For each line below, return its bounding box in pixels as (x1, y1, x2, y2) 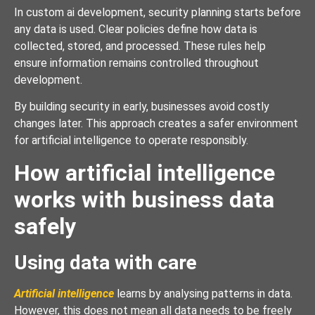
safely (14, 212, 76, 240)
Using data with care (14, 250, 197, 274)
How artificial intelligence (14, 159, 275, 186)
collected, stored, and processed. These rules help (14, 39, 266, 53)
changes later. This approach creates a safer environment (14, 117, 298, 131)
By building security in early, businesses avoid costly (14, 100, 269, 114)
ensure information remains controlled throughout (14, 56, 259, 70)
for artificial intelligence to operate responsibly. (14, 134, 248, 148)
